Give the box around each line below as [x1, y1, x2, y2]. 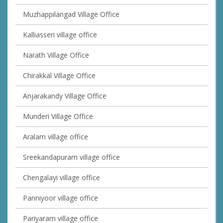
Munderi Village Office [23, 111, 93, 121]
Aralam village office [23, 132, 88, 142]
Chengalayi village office [23, 173, 100, 183]
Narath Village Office [23, 50, 89, 60]
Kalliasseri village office [23, 30, 97, 40]
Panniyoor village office [23, 193, 98, 203]
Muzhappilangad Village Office [23, 9, 119, 19]
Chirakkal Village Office [23, 71, 96, 81]
